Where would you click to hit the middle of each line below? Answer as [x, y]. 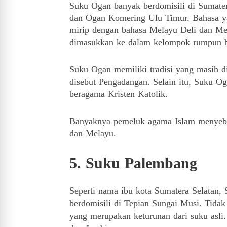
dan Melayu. [93, 133]
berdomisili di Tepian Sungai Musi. [137, 203]
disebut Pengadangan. [111, 82]
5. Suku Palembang [133, 163]
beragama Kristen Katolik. [119, 94]
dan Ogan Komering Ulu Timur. [131, 18]
